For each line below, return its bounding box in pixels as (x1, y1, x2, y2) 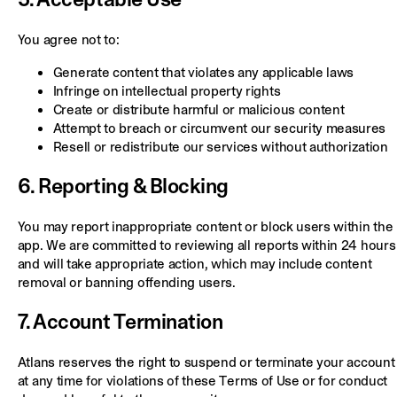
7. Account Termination (17, 308, 223, 336)
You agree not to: (17, 29, 120, 49)
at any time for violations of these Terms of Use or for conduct (17, 370, 387, 390)
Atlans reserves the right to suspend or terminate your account (17, 352, 395, 371)
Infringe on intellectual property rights (52, 81, 281, 100)
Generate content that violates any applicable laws (52, 62, 354, 82)
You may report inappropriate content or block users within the (17, 216, 393, 236)
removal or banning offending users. (17, 272, 236, 292)
